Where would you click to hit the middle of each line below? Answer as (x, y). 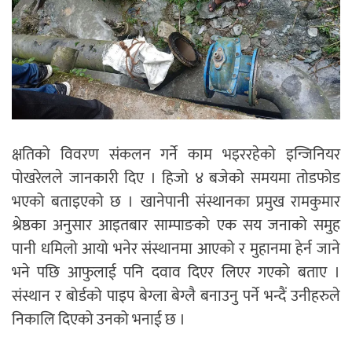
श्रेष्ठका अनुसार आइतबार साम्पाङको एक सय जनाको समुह (176, 226)
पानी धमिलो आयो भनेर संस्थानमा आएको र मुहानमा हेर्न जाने (176, 249)
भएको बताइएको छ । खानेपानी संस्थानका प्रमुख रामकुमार (176, 202)
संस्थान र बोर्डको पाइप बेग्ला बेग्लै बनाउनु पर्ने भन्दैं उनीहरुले (176, 297)
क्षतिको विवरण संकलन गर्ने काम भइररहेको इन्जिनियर (176, 155)
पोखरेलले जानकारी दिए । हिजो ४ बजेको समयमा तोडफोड (176, 179)
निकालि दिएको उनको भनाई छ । (99, 320)
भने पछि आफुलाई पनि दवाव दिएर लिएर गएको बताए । (176, 273)
